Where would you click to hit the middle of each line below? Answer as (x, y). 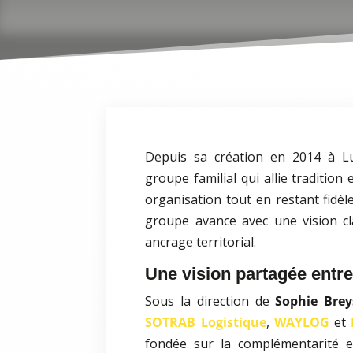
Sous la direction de (210, 301)
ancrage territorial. (201, 242)
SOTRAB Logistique (206, 323)
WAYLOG (301, 323)
